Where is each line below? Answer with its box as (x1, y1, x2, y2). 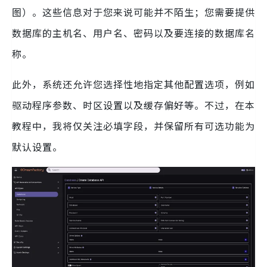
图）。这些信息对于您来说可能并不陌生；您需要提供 (12, 4, 255, 19)
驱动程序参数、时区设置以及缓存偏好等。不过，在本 (12, 97, 255, 112)
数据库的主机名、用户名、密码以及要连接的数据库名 (12, 25, 255, 40)
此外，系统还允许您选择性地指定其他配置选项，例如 (12, 76, 255, 91)
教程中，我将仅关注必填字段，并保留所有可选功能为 (12, 118, 255, 133)
